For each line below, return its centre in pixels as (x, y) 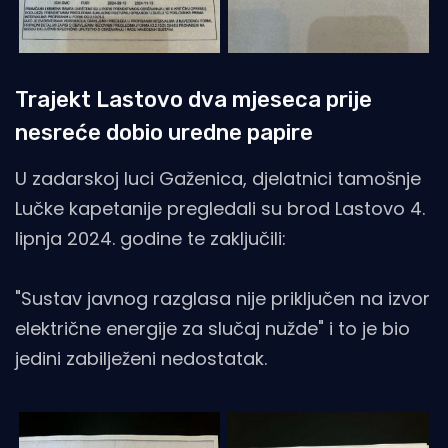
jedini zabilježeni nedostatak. (141, 358)
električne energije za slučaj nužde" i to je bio (212, 328)
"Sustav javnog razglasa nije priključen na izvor (222, 298)
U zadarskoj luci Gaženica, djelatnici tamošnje (218, 178)
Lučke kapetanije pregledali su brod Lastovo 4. (220, 208)
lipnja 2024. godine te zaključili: (150, 238)
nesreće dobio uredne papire (164, 132)
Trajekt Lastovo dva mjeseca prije (193, 99)
